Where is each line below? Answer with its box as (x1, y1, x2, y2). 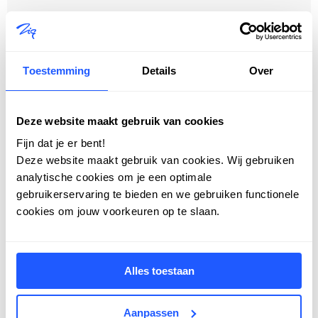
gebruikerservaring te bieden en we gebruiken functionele (16, 188, 299, 200)
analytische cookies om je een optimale (16, 171, 212, 183)
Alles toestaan (124, 265, 194, 277)
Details (141, 64, 177, 77)
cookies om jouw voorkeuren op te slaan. (16, 205, 220, 217)
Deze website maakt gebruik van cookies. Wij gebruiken (16, 154, 295, 166)
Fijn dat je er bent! (16, 137, 105, 149)
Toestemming (23, 64, 91, 77)
